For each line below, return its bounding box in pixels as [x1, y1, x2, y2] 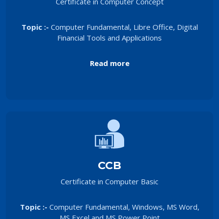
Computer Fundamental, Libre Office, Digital [50, 22, 198, 32]
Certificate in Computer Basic [61, 176, 158, 186]
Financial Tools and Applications [57, 32, 162, 43]
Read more [89, 58, 130, 68]
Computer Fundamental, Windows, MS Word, [49, 201, 199, 212]
